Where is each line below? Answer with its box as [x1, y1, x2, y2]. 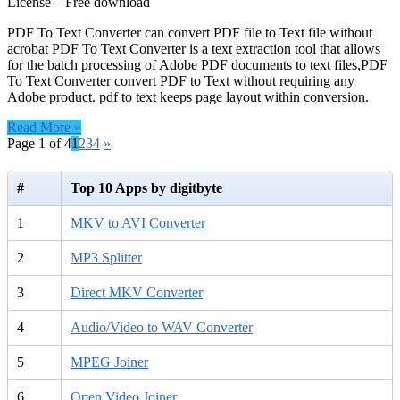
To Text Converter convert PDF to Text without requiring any [7, 72, 354, 88]
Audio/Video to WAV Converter [71, 320, 253, 336]
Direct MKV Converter [71, 285, 203, 301]
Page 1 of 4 [7, 135, 71, 151]
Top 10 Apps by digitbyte [71, 180, 222, 196]
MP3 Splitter [71, 250, 142, 266]
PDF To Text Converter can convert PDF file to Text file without [7, 24, 372, 40]
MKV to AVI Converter [71, 215, 205, 231]
